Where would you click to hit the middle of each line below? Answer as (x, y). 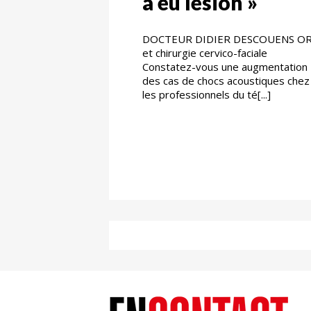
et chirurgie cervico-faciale (205, 52)
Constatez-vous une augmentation (225, 66)
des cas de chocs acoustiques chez (226, 80)
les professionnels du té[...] (207, 94)
